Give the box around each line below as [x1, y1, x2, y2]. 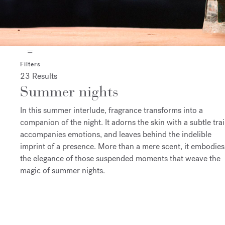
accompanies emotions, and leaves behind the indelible [20, 129, 211, 140]
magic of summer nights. [20, 165, 105, 176]
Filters [20, 60, 41, 68]
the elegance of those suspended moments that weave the [20, 153, 220, 164]
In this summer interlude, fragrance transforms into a [20, 104, 203, 116]
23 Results [20, 70, 57, 81]
